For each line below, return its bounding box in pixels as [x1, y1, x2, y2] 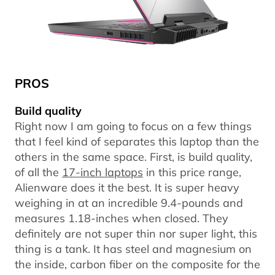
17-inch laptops [62, 164, 143, 179]
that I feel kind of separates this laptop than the [15, 133, 259, 149]
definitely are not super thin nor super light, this [15, 225, 257, 241]
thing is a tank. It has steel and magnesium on [15, 241, 252, 256]
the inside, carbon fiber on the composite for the [15, 256, 260, 271]
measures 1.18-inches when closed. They [15, 210, 228, 225]
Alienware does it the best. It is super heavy [15, 179, 239, 195]
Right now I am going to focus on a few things [15, 118, 252, 133]
